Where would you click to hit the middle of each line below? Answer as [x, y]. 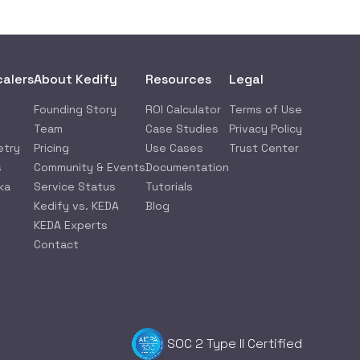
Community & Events [90, 167]
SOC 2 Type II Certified [235, 343]
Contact [56, 244]
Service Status [75, 186]
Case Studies [182, 128]
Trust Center [264, 147]
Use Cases [174, 147]
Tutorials [169, 186]
